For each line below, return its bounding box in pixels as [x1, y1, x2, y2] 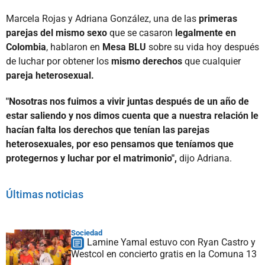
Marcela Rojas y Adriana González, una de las [6, 12, 199, 24]
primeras [199, 12, 237, 24]
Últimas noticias [6, 188, 83, 201]
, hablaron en [46, 41, 102, 53]
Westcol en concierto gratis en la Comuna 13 [71, 248, 257, 260]
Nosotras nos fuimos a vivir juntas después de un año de [9, 95, 249, 107]
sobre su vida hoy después [146, 41, 259, 53]
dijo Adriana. [177, 152, 232, 164]
